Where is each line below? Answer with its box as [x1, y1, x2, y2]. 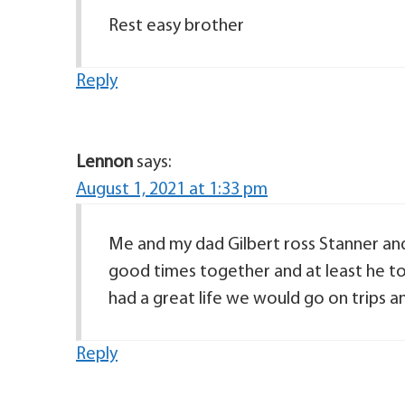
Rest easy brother [108, 17, 244, 36]
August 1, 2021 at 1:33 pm [76, 181, 268, 200]
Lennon [76, 154, 133, 173]
